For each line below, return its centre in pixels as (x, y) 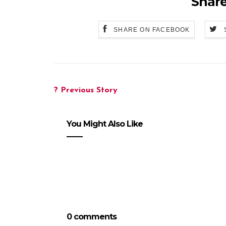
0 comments (92, 217)
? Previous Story (86, 90)
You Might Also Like (105, 124)
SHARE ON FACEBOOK (152, 30)
